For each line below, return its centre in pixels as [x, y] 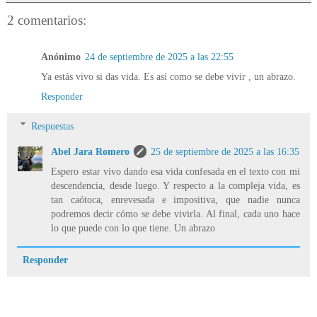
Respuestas [53, 126]
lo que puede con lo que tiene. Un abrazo [133, 227]
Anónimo [61, 57]
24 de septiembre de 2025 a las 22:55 [159, 57]
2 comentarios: [47, 20]
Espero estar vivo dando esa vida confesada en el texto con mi [175, 171]
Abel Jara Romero [91, 151]
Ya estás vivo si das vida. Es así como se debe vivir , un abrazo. [168, 77]
